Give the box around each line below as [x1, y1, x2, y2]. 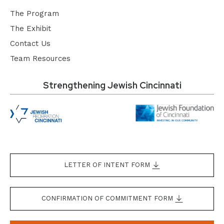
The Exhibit [10, 24, 51, 33]
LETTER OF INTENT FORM [64, 161, 152, 169]
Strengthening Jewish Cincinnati [42, 79, 181, 91]
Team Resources [10, 54, 70, 63]
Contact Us [10, 39, 50, 48]
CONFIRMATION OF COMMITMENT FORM [41, 194, 175, 202]
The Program [10, 9, 59, 18]
